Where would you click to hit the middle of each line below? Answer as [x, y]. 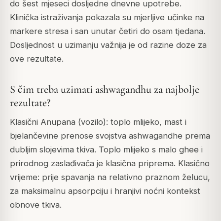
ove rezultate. [37, 59]
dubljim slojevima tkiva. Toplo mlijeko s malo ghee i [106, 150]
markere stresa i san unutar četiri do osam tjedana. [108, 31]
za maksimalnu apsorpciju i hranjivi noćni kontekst [105, 191]
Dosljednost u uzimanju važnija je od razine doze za [108, 45]
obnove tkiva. [36, 205]
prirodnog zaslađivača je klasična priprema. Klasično [110, 164]
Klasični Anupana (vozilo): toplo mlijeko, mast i [98, 122]
